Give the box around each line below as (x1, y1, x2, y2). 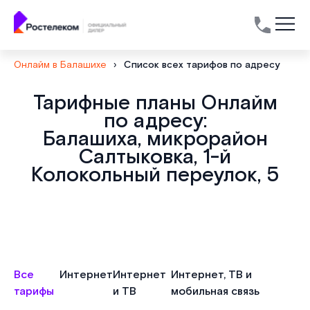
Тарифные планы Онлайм (33, 90, 277, 116)
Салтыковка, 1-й (79, 144, 231, 170)
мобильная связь (170, 284, 259, 299)
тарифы (14, 284, 54, 299)
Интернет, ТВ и (170, 268, 252, 282)
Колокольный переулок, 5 (31, 162, 279, 188)
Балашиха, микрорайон (42, 126, 268, 152)
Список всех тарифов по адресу (124, 59, 280, 71)
